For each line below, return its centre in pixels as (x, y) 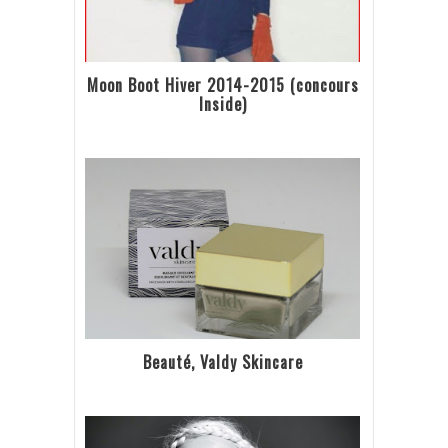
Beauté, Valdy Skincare (222, 361)
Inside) (222, 103)
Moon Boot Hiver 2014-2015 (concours (222, 84)
